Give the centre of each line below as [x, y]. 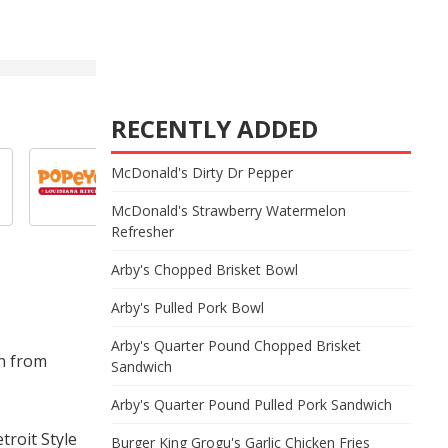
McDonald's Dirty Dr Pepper [202, 172]
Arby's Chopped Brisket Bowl [204, 269]
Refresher [142, 231]
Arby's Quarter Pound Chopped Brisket [236, 345]
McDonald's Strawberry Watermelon [228, 210]
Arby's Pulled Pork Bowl [187, 307]
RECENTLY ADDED [214, 128]
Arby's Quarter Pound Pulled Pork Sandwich [251, 404]
